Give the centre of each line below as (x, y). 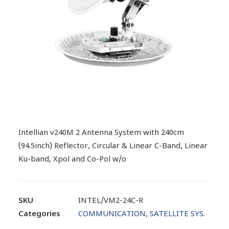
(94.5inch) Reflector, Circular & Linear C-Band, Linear (113, 146)
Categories (39, 214)
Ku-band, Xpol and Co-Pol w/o (72, 160)
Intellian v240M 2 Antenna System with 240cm (101, 133)
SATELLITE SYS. (177, 214)
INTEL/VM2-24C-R (111, 201)
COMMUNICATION (112, 214)
